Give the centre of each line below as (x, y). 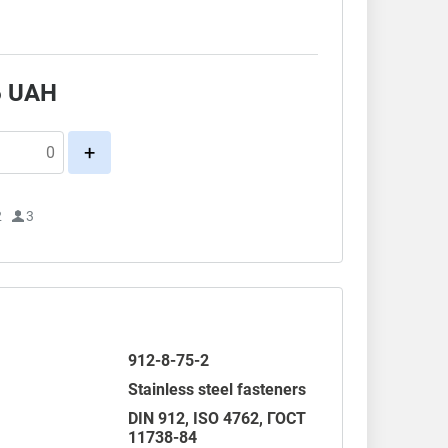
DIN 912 (157, 418)
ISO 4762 (226, 418)
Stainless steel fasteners (217, 389)
